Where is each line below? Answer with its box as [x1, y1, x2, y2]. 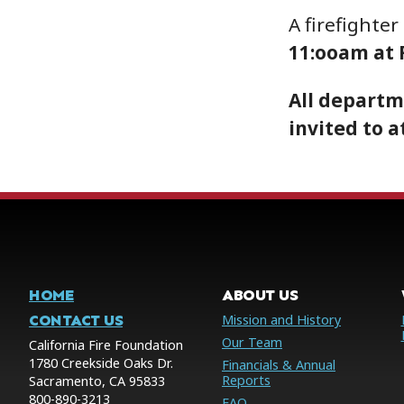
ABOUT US [222, 284, 298, 305]
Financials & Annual [222, 355, 335, 373]
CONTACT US [29, 309, 123, 330]
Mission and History [222, 310, 341, 328]
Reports [222, 371, 271, 389]
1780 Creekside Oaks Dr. [29, 353, 173, 372]
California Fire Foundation [29, 335, 183, 353]
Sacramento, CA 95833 [29, 372, 165, 390]
